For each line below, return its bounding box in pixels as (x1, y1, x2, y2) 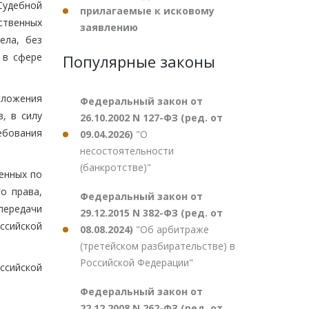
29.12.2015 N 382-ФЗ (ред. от (80, 206, 223, 219)
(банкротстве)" (80, 161, 151, 174)
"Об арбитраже (136, 223, 209, 236)
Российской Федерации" (80, 256, 193, 269)
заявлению (80, 21, 138, 34)
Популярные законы (63, 51, 215, 72)
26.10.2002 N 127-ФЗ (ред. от (80, 111, 223, 124)
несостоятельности (80, 144, 174, 157)
